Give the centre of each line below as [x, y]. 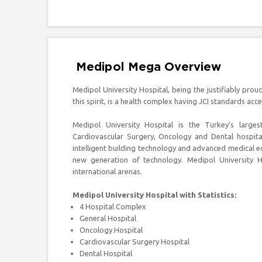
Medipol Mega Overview [149, 67]
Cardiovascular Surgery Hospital [135, 242]
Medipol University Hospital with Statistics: [154, 195]
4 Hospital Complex [113, 206]
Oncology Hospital [111, 230]
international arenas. [107, 171]
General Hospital [108, 218]
